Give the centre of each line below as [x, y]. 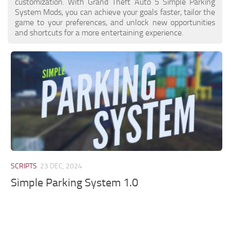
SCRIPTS [24, 166]
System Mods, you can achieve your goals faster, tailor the [115, 12]
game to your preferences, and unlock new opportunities [115, 22]
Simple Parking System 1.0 [75, 183]
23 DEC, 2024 [61, 166]
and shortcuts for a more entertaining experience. [99, 32]
